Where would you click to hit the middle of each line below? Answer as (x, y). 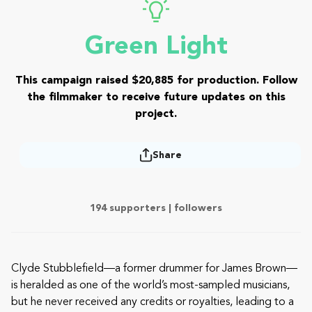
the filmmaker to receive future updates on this (156, 97)
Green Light (156, 47)
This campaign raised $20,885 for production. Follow (156, 81)
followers (198, 208)
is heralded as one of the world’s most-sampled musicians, (150, 286)
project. (156, 114)
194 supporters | (132, 208)
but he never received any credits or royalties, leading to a (153, 302)
